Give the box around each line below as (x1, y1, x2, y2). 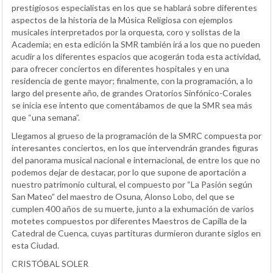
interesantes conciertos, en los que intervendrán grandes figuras (12, 142, 258, 153)
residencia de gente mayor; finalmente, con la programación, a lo (12, 75, 253, 86)
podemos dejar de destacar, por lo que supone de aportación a (12, 166, 246, 177)
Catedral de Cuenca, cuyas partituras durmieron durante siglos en (12, 227, 261, 238)
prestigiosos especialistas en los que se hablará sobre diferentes (12, 2, 257, 13)
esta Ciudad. (12, 239, 59, 250)
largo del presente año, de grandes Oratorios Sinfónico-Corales (12, 87, 252, 98)
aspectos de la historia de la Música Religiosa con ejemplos (12, 14, 233, 25)
